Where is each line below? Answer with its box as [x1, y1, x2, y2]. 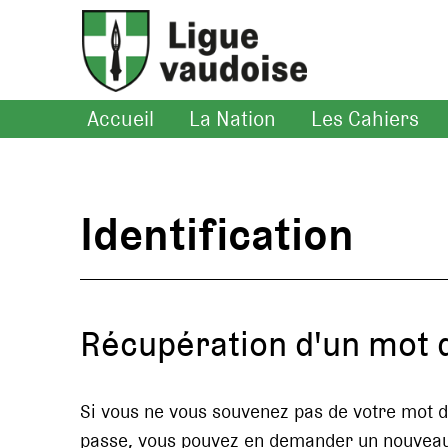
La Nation [189, 103, 276, 135]
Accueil [87, 103, 154, 135]
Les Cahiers [311, 103, 419, 135]
